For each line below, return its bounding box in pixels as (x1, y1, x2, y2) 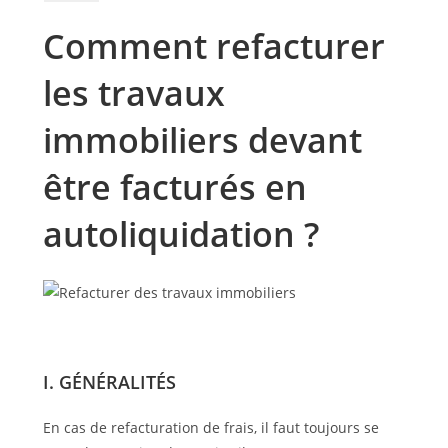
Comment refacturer (42, 23, 385, 69)
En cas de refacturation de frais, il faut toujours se (42, 417, 379, 437)
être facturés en (42, 164, 307, 210)
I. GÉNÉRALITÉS (42, 369, 176, 394)
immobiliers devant (42, 117, 362, 163)
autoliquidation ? (42, 211, 319, 257)
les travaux (42, 70, 225, 116)
